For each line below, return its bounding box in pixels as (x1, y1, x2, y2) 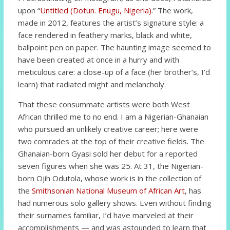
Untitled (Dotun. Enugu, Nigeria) (40, 5, 151, 16)
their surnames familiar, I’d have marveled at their (17, 210, 194, 221)
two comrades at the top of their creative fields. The (17, 136, 204, 147)
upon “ (17, 5, 40, 16)
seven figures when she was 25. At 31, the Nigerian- (17, 161, 203, 171)
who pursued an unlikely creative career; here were (17, 124, 198, 135)
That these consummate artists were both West (17, 99, 190, 110)
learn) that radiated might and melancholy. (17, 79, 166, 90)
